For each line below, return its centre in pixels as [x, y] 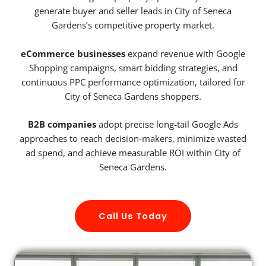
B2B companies [62, 124]
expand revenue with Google [185, 53]
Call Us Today [133, 216]
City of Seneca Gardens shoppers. [133, 96]
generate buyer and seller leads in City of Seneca [133, 11]
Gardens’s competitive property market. [133, 25]
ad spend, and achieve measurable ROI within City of [133, 153]
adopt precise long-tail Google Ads [167, 124]
